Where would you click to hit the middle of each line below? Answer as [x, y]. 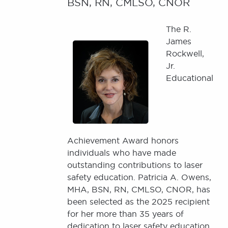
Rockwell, [185, 53]
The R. [179, 29]
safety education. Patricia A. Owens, [139, 177]
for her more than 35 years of [125, 214]
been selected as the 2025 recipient [138, 202]
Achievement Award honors [123, 140]
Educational [190, 78]
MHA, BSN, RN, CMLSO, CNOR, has [139, 189]
